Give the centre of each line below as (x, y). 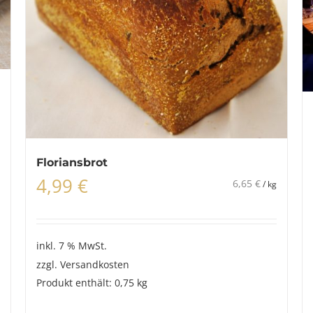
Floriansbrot (72, 163)
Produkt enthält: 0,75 (86, 283)
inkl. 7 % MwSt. (71, 246)
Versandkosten (94, 264)
